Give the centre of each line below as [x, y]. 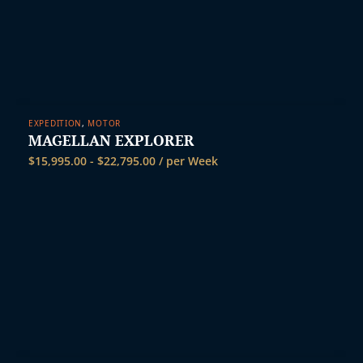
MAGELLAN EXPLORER [111, 140]
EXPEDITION [55, 123]
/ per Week [187, 160]
